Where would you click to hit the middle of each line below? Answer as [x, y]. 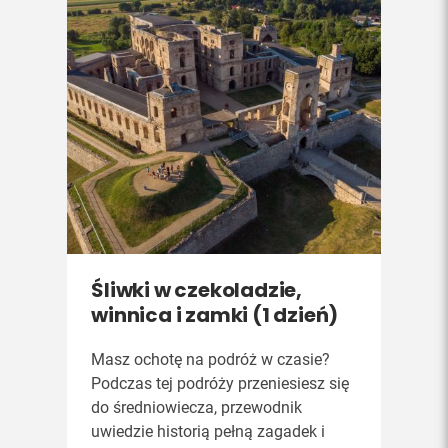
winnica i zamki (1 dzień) [215, 315]
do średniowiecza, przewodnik [197, 407]
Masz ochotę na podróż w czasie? [211, 359]
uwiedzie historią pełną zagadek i [208, 431]
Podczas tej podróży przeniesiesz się [220, 383]
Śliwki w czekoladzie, [197, 290]
